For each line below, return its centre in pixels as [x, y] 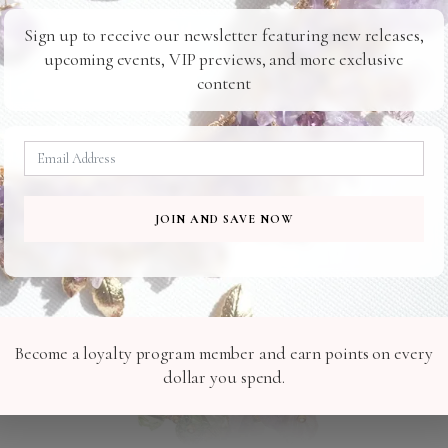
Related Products [224, 130]
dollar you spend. [224, 377]
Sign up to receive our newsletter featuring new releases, [224, 35]
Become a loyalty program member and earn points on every [224, 353]
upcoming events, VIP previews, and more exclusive [224, 59]
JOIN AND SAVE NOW [224, 219]
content [224, 83]
